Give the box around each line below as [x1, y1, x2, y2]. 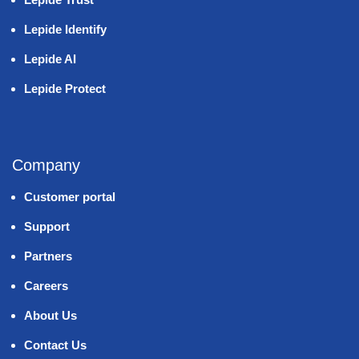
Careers [24, 279, 68, 292]
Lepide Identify [24, 22, 107, 36]
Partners [24, 249, 72, 263]
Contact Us [24, 338, 87, 352]
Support [24, 220, 70, 233]
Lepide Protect [24, 82, 106, 95]
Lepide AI [24, 52, 76, 66]
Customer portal [24, 190, 115, 204]
